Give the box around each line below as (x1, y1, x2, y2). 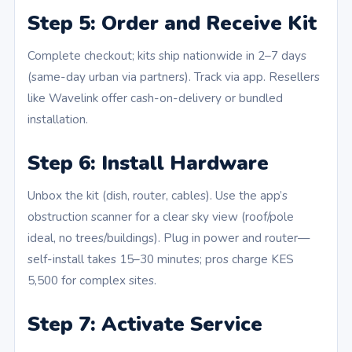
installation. (27, 111, 88, 128)
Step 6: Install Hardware (27, 149, 269, 178)
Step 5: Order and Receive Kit (27, 9, 317, 38)
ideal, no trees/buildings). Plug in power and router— (27, 229, 310, 247)
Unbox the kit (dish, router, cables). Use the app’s (27, 187, 288, 204)
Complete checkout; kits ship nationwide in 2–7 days (27, 47, 306, 64)
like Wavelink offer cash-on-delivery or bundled (27, 90, 283, 107)
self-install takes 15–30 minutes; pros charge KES (27, 251, 294, 268)
